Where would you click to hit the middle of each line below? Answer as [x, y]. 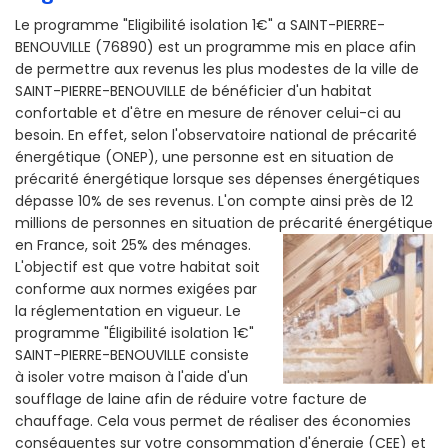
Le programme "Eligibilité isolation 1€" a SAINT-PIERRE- [200, 25]
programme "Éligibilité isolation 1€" [134, 333]
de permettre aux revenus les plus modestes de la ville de [217, 69]
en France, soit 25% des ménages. [133, 245]
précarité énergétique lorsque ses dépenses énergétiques [217, 179]
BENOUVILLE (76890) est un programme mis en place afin [215, 47]
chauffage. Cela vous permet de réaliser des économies [213, 421]
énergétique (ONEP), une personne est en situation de [204, 157]
